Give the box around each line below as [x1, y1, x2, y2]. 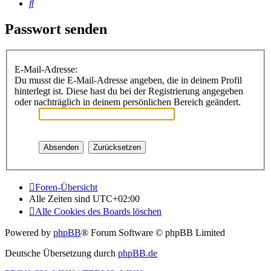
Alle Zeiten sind [29, 193, 93, 204]
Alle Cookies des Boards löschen [35, 206, 162, 217]
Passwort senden [5, 21, 107, 38]
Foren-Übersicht [35, 181, 97, 192]
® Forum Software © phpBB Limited [81, 227, 225, 238]
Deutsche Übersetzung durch [5, 247, 118, 258]
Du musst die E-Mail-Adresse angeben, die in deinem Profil [15, 74, 242, 85]
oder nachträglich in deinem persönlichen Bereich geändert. [15, 96, 241, 107]
